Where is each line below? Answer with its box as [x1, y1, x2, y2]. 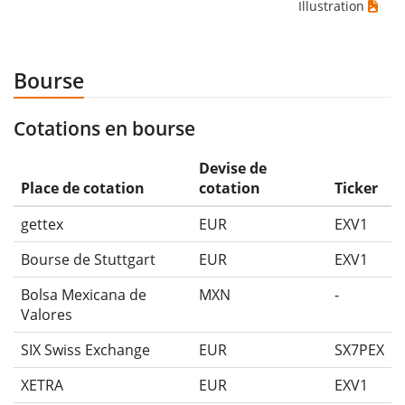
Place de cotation [21, 178, 145, 198]
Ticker [334, 178, 378, 198]
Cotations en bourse [14, 116, 195, 141]
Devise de [199, 158, 267, 178]
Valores [21, 305, 72, 325]
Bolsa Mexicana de [21, 285, 146, 305]
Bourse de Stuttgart [21, 250, 155, 269]
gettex [21, 214, 63, 234]
